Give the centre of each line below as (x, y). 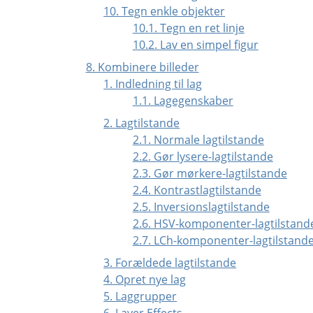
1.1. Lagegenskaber (183, 100)
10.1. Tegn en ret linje (188, 28)
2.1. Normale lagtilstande (198, 139)
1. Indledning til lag (153, 83)
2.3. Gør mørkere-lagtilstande (210, 173)
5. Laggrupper (140, 296)
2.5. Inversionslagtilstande (201, 206)
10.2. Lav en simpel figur (195, 44)
